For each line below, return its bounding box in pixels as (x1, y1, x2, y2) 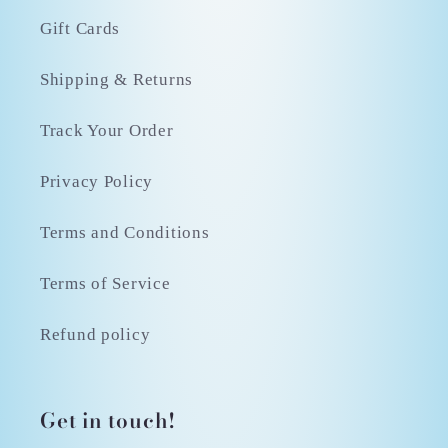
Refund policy (40, 325, 151, 345)
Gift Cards (40, 19, 121, 39)
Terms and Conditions (40, 223, 210, 243)
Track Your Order (40, 121, 174, 141)
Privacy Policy (40, 172, 154, 192)
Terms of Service (40, 274, 171, 294)
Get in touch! (40, 405, 177, 437)
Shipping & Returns (40, 70, 193, 90)
